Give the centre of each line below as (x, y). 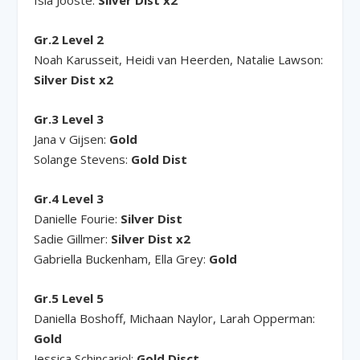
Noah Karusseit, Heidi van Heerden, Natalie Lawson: (179, 59)
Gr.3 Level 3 (69, 119)
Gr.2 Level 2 (69, 39)
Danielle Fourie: (78, 218)
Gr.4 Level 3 (69, 198)
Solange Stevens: (83, 159)
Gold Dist (160, 159)
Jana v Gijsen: (72, 139)
